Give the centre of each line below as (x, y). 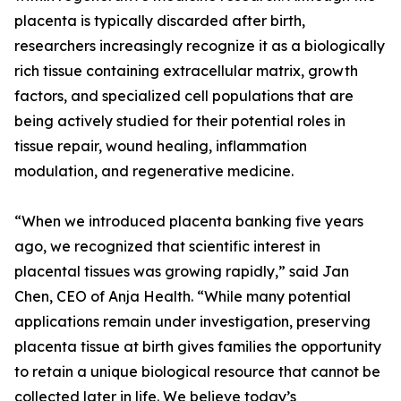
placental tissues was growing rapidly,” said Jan (182, 272)
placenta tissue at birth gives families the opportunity (198, 347)
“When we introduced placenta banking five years (189, 222)
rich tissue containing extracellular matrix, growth (186, 71)
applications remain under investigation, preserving (192, 322)
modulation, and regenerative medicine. (154, 171)
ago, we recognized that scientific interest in (167, 247)
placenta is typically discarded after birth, (160, 21)
